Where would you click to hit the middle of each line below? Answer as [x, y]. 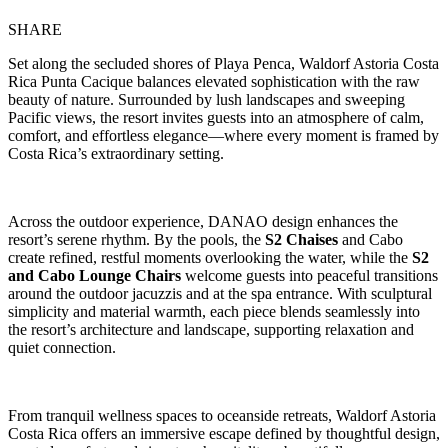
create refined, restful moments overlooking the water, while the [210, 257]
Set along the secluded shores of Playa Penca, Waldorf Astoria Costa [223, 63]
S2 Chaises [301, 239]
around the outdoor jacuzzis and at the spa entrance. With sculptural [220, 293]
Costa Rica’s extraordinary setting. [116, 153]
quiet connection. [62, 347]
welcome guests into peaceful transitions [309, 275]
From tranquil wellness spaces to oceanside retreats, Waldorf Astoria [222, 415]
